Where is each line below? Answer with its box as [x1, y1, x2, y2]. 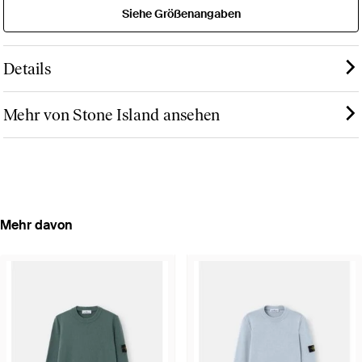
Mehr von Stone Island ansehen [3, 104, 221, 124]
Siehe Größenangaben [121, 6, 241, 21]
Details [3, 58, 51, 78]
